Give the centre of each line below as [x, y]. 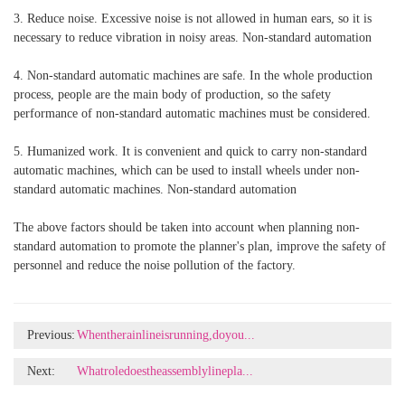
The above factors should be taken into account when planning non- [187, 228]
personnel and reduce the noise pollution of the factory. [155, 266]
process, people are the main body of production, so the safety [172, 95]
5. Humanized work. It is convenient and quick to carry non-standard [190, 152]
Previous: [51, 335]
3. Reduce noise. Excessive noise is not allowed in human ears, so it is [193, 19]
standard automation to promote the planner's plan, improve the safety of [200, 247]
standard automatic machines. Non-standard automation [155, 190]
